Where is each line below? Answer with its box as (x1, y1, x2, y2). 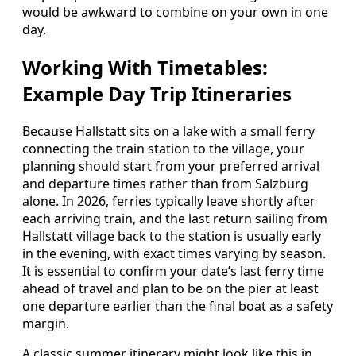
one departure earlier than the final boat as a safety (22, 296, 333, 315)
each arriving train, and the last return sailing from (22, 209, 327, 227)
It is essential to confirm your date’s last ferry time (22, 261, 324, 280)
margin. (22, 314, 69, 332)
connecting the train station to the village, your (22, 139, 304, 157)
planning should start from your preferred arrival (22, 157, 319, 175)
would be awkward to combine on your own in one (22, 3, 328, 21)
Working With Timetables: (22, 54, 268, 81)
